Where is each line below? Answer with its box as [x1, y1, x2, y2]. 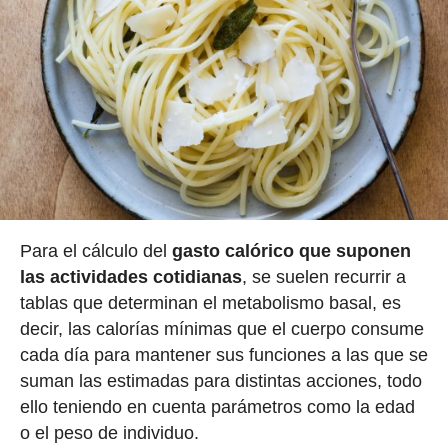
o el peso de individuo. [19, 423, 199, 444]
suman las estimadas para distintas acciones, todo [19, 371, 422, 392]
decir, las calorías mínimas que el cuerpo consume [19, 319, 424, 340]
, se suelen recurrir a [241, 267, 406, 288]
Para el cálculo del [19, 241, 172, 262]
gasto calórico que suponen [171, 241, 411, 262]
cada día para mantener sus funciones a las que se [19, 345, 428, 366]
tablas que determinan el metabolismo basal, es [19, 293, 401, 314]
